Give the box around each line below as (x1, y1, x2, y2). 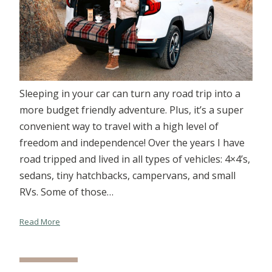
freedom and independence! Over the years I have (19, 135, 245, 149)
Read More (19, 216, 60, 227)
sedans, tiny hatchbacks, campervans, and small (19, 168, 236, 182)
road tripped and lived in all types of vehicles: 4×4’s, (19, 152, 250, 166)
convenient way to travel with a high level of (19, 119, 219, 133)
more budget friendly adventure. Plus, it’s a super (19, 103, 243, 117)
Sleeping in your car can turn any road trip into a (19, 86, 240, 100)
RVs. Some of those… (19, 185, 114, 199)
